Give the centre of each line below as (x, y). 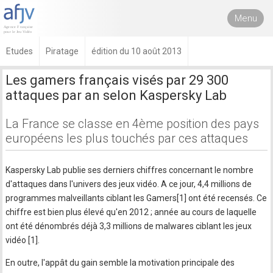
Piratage (62, 51)
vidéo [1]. (23, 240)
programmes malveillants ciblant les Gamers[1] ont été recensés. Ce (136, 198)
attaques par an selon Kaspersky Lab (116, 95)
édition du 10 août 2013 (136, 51)
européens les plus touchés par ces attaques (127, 138)
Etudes (19, 51)
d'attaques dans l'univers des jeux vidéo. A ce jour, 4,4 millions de (129, 184)
